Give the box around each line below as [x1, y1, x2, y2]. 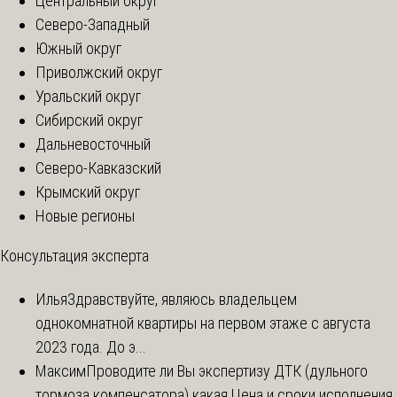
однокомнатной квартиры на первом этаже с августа [35, 314, 370, 333]
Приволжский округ [35, 62, 162, 82]
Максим [35, 362, 86, 381]
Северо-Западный [35, 14, 150, 34]
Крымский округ [35, 182, 140, 201]
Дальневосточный [35, 134, 151, 153]
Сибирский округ [35, 110, 143, 129]
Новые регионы [35, 206, 135, 225]
